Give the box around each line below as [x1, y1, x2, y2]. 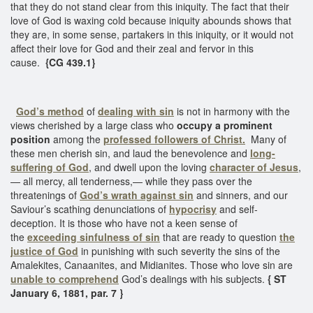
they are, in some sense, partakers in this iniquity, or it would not [10, 27, 293, 41]
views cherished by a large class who [10, 117, 177, 132]
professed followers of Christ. [103, 131, 245, 146]
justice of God [10, 243, 78, 258]
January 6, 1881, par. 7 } [10, 285, 123, 300]
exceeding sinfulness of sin [27, 229, 160, 244]
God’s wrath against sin [80, 187, 194, 202]
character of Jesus [210, 159, 298, 174]
